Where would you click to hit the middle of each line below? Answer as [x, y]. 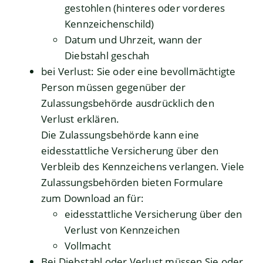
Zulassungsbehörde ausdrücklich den [128, 103]
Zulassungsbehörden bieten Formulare [132, 183]
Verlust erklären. [80, 119]
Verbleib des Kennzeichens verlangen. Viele [143, 167]
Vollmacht [88, 246]
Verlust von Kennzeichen [122, 230]
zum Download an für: [92, 198]
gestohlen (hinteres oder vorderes [145, 8]
